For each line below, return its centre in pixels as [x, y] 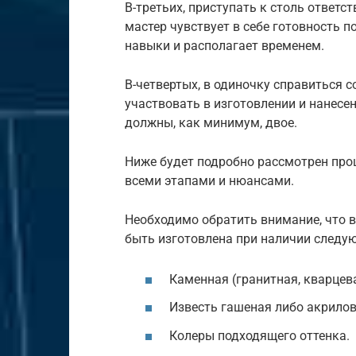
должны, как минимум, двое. [211, 122]
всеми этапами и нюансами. [209, 180]
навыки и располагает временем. [224, 45]
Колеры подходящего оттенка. [259, 335]
